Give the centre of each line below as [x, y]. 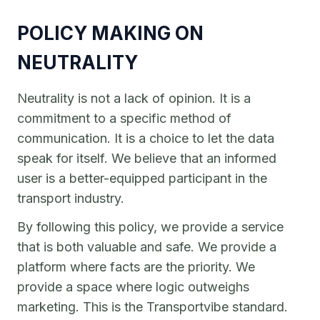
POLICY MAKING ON [110, 33]
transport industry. [71, 198]
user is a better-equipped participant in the [142, 178]
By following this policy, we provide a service [150, 227]
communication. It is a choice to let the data [146, 138]
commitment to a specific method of [124, 118]
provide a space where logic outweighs [133, 287]
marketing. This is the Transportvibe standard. [152, 307]
